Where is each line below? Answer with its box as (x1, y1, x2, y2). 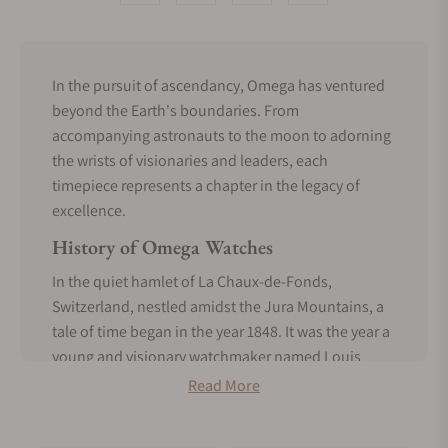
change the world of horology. (52, 395, 251, 417)
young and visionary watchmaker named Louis (52, 345, 361, 367)
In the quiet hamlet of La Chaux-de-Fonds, (52, 270, 332, 292)
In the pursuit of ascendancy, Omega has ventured (52, 74, 385, 96)
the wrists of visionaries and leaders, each (52, 149, 328, 171)
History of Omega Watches (52, 233, 273, 260)
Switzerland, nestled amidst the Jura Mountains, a (52, 295, 384, 317)
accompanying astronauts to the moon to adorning (52, 124, 391, 146)
